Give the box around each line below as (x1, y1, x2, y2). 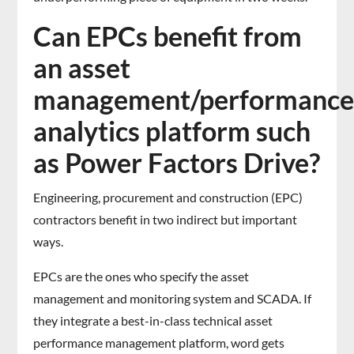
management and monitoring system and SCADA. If (33, 290, 312, 306)
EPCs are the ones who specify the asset (33, 268, 250, 284)
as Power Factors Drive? (33, 145, 321, 179)
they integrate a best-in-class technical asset (33, 312, 273, 328)
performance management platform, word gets (33, 334, 285, 350)
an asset (33, 51, 131, 84)
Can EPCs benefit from (33, 19, 303, 52)
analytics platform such (33, 114, 311, 147)
